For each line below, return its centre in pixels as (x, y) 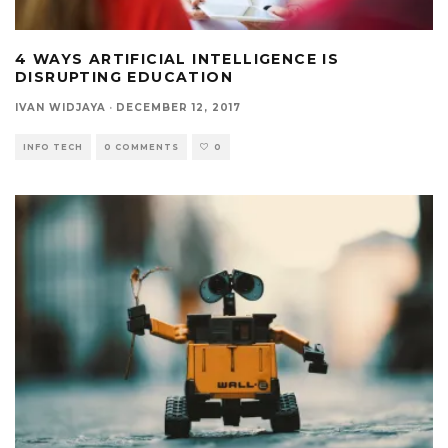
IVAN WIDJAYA (60, 107)
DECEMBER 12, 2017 (178, 107)
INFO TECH (53, 146)
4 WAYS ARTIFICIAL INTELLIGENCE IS (177, 58)
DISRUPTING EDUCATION (124, 76)
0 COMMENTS (141, 146)
